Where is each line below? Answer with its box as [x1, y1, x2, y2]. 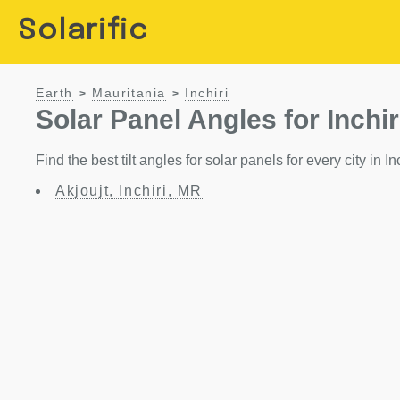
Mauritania [92, 87, 166, 100]
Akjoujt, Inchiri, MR [55, 183, 203, 198]
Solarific [18, 17, 149, 46]
